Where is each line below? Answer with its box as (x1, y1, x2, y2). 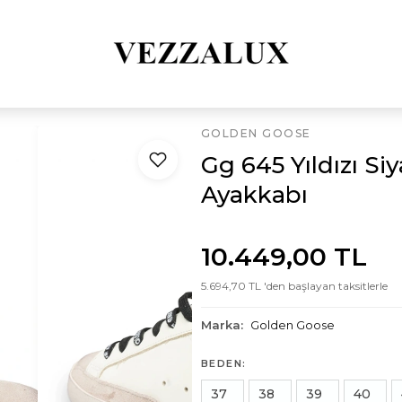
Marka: (200, 318, 247, 332)
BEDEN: (200, 357, 247, 370)
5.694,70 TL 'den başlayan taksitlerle (200, 279, 388, 293)
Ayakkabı (200, 180, 308, 209)
